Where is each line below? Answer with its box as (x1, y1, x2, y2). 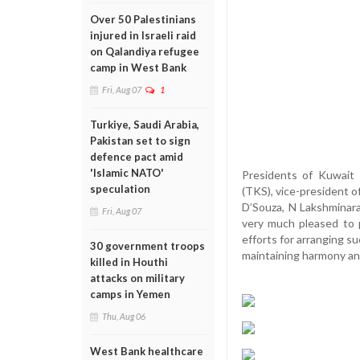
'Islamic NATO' (90, 166, 164, 179)
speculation (90, 182, 150, 195)
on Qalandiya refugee (90, 45, 199, 58)
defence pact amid (90, 150, 183, 163)
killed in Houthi (90, 256, 168, 268)
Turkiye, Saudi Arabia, (90, 118, 199, 131)
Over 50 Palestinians (90, 13, 196, 26)
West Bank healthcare (90, 345, 203, 358)
